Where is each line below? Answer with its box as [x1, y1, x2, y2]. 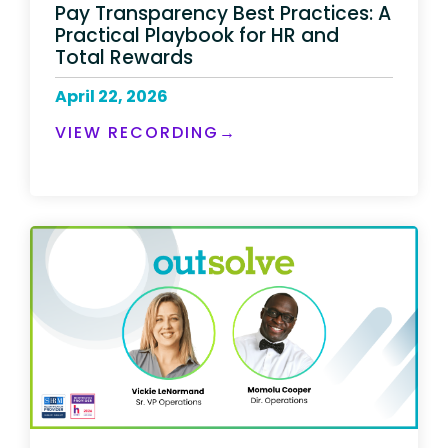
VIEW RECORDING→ [55, 121, 237, 145]
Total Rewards [55, 44, 193, 72]
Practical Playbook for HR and [55, 22, 339, 50]
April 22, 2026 [55, 85, 168, 109]
